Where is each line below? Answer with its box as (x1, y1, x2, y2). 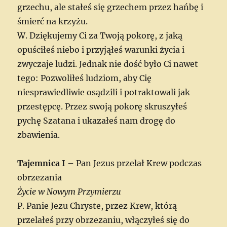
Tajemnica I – (17, 158, 77, 168)
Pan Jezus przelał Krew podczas (76, 158, 202, 168)
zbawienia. (17, 129, 60, 140)
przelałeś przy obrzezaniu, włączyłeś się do (17, 214, 190, 225)
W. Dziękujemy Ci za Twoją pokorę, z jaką (17, 30, 183, 41)
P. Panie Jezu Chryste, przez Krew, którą (17, 200, 177, 211)
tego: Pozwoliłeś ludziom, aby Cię (17, 72, 152, 83)
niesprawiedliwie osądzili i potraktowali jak (17, 87, 191, 97)
